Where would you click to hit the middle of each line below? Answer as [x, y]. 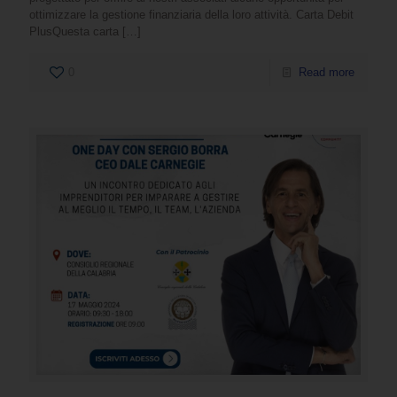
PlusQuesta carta [74, 32]
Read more [327, 73]
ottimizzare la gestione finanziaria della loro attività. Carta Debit [191, 15]
